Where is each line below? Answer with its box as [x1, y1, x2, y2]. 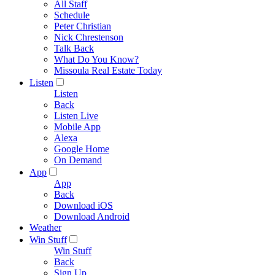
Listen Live [54, 110, 98, 121]
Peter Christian [54, 21, 111, 31]
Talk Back [54, 43, 94, 53]
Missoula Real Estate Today [54, 65, 162, 76]
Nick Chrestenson [54, 32, 123, 42]
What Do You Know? [54, 54, 139, 64]
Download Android [54, 211, 130, 222]
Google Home [54, 144, 109, 154]
